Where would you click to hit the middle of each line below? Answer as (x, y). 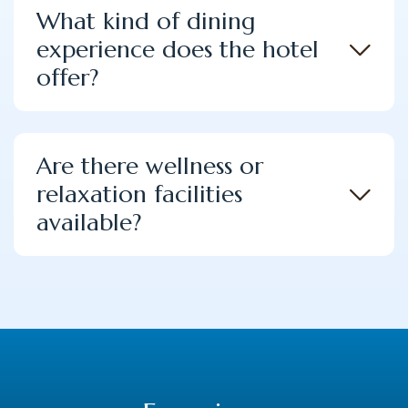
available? (89, 222)
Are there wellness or (150, 166)
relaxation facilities (139, 194)
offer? (68, 77)
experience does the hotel (178, 49)
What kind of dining (146, 21)
